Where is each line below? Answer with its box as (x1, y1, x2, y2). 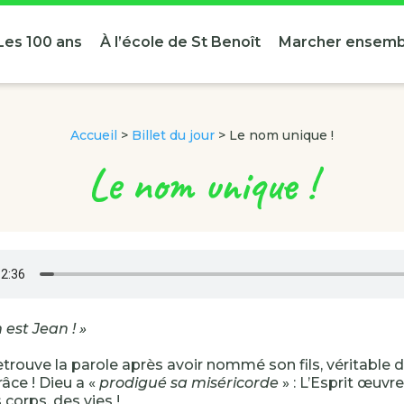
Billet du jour (132, 127, 215, 143)
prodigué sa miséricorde (99, 374, 279, 391)
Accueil (70, 127, 117, 143)
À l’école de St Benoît (99, 33, 261, 50)
